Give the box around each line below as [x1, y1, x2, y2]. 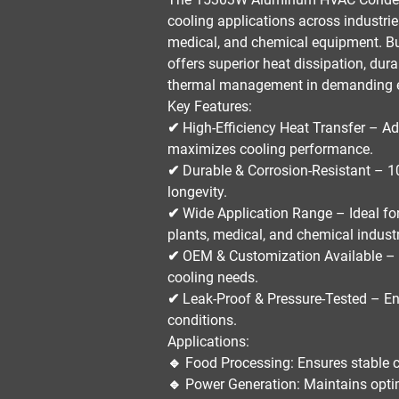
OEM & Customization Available [183, 248, 383, 265]
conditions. [167, 312, 238, 329]
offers [167, 55, 209, 72]
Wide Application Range [183, 205, 333, 222]
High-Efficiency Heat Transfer [183, 119, 366, 136]
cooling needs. [167, 269, 259, 286]
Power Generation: [185, 376, 301, 393]
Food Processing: [185, 354, 295, 371]
